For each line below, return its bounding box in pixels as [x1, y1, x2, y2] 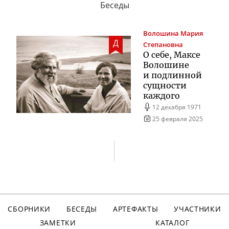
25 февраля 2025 [152, 114, 203, 123]
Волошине [143, 59, 189, 70]
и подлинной [143, 70, 202, 80]
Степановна [143, 40, 183, 49]
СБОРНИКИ [8, 203, 51, 214]
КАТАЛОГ [155, 218, 190, 228]
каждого [143, 90, 180, 101]
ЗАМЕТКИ [39, 218, 76, 228]
